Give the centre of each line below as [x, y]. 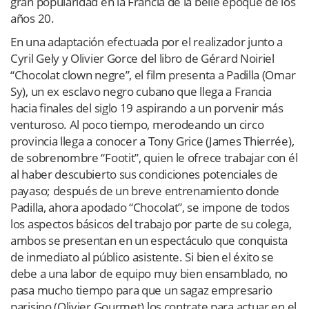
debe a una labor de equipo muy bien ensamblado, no [149, 273]
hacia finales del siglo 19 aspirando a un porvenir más [147, 108]
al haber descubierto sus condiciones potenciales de [144, 174]
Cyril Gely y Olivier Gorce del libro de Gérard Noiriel [142, 58]
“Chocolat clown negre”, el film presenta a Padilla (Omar [153, 74]
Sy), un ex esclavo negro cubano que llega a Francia [141, 91]
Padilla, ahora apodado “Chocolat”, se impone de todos [150, 207]
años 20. [32, 18]
